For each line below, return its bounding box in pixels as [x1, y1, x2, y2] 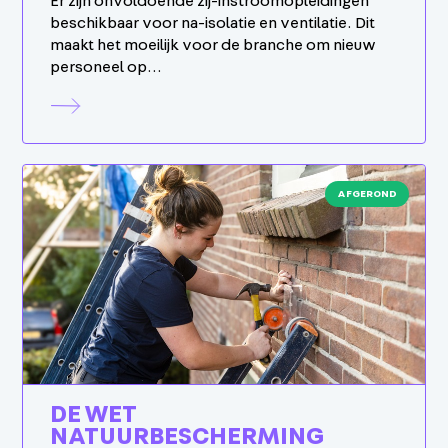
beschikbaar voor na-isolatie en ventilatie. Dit [50, 14, 376, 31]
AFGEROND [336, 188, 397, 199]
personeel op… [50, 58, 163, 75]
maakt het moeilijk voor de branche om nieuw [50, 36, 377, 53]
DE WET [50, 402, 138, 427]
